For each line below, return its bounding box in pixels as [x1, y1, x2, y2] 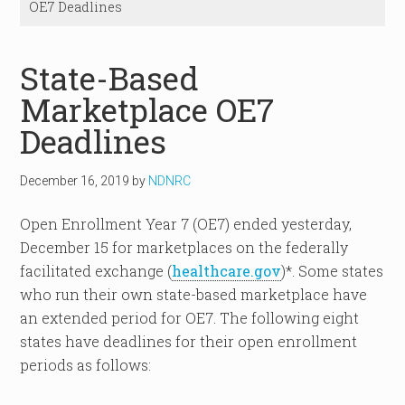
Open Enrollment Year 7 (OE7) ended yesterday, [20, 214, 353, 233]
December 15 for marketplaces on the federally [20, 238, 349, 257]
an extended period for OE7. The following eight [20, 308, 360, 327]
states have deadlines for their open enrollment [20, 332, 358, 351]
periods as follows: [20, 355, 152, 374]
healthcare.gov [172, 261, 282, 280]
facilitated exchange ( [20, 261, 173, 280]
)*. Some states [281, 261, 384, 280]
